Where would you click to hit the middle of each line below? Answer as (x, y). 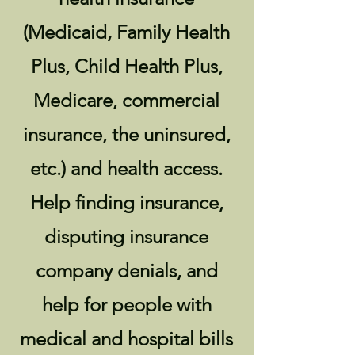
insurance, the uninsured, (126, 134)
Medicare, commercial (126, 100)
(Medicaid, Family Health (126, 32)
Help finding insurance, (126, 202)
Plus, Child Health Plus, (126, 66)
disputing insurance (126, 237)
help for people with (126, 305)
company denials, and (126, 271)
